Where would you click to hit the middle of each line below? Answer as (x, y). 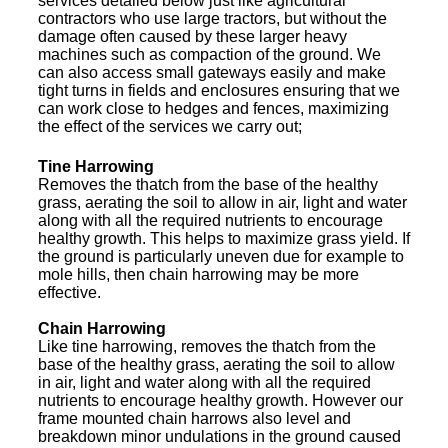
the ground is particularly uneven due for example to (221, 256)
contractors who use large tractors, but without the (212, 19)
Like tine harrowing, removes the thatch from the (207, 346)
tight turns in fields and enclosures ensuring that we (219, 91)
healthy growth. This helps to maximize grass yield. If (224, 238)
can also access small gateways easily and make (212, 73)
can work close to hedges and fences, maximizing (213, 109)
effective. (69, 292)
